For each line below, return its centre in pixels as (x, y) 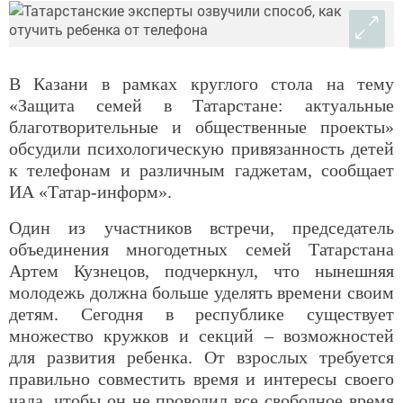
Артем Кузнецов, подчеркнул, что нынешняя (201, 271)
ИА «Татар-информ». (90, 192)
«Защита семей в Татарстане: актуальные (201, 106)
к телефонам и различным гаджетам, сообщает (201, 170)
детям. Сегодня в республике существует (201, 314)
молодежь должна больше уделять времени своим (201, 293)
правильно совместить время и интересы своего (201, 379)
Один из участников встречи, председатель (201, 228)
